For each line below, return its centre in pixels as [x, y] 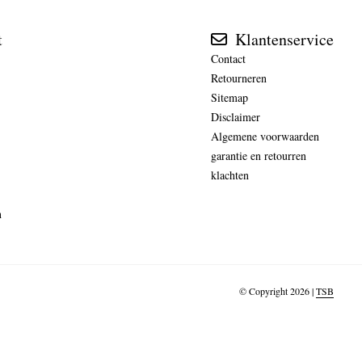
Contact [228, 58]
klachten [229, 175]
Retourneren [238, 78]
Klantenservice [282, 39]
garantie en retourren [258, 155]
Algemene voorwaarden [265, 136]
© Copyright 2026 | [278, 291]
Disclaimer [235, 116]
